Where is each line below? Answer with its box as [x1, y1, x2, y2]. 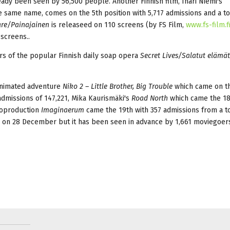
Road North [131, 93, 168, 103]
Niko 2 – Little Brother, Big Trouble [63, 82, 172, 91]
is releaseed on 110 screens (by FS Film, [49, 20, 186, 29]
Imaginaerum [41, 105, 84, 114]
